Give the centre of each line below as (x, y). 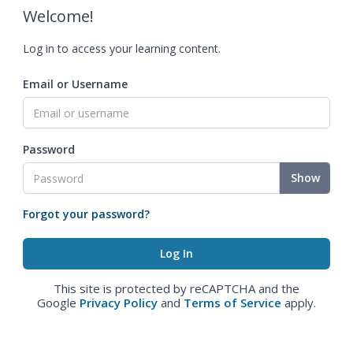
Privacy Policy (119, 303)
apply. (299, 303)
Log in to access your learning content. (122, 48)
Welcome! (58, 16)
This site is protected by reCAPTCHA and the (176, 288)
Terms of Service (232, 303)
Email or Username (75, 84)
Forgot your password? (86, 214)
